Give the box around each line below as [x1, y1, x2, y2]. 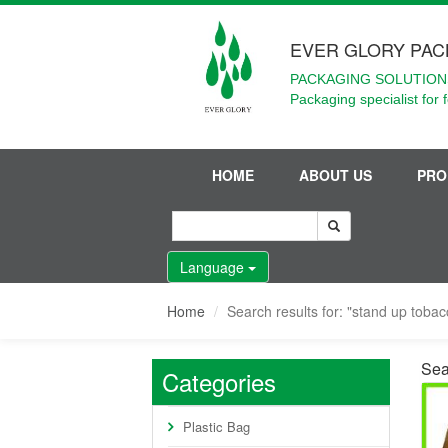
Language [180, 257, 248, 277]
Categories [162, 364, 276, 399]
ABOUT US [299, 165, 372, 185]
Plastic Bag [183, 417, 250, 436]
